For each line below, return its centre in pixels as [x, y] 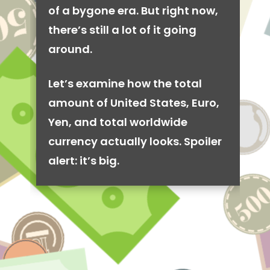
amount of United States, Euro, [134, 103]
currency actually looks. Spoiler [135, 141]
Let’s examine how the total [125, 83]
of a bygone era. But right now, [133, 11]
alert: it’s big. [84, 161]
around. [70, 49]
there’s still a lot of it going [122, 30]
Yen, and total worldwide [118, 122]
